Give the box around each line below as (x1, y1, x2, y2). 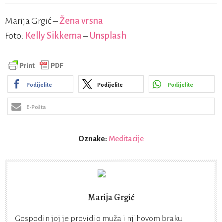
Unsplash (90, 31, 126, 41)
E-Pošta (26, 104, 46, 111)
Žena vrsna (59, 16, 103, 26)
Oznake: (78, 134, 109, 143)
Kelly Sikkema (25, 31, 82, 41)
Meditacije (109, 134, 144, 143)
